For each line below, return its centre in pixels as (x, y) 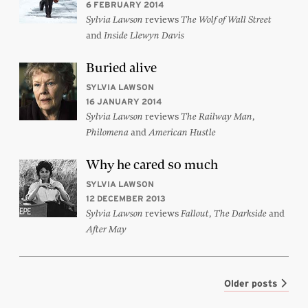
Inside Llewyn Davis (144, 35)
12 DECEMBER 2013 (126, 198)
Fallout (195, 213)
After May (106, 229)
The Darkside (240, 213)
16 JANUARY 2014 (124, 101)
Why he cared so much (152, 164)
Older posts (252, 283)
